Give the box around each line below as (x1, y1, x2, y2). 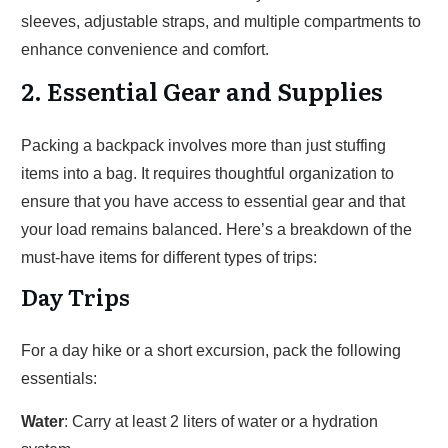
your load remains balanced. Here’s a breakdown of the (21, 221, 412, 238)
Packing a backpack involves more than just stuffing (21, 137, 386, 154)
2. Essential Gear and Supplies (21, 73, 383, 108)
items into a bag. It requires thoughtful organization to (21, 165, 394, 182)
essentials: (21, 370, 97, 387)
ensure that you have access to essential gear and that (21, 193, 405, 210)
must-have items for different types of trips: (21, 249, 317, 266)
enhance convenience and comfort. (21, 41, 269, 58)
